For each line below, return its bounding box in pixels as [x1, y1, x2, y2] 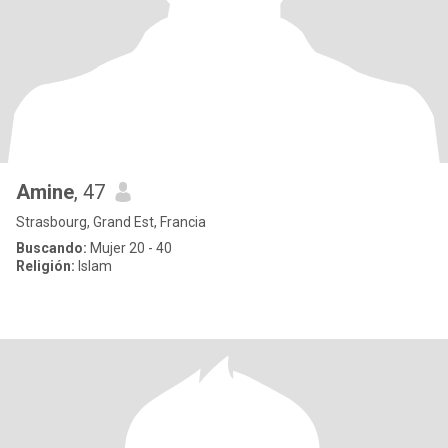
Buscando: [16, 240, 87, 256]
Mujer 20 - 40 [87, 240, 172, 256]
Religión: [16, 258, 75, 274]
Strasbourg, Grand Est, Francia [16, 214, 206, 230]
